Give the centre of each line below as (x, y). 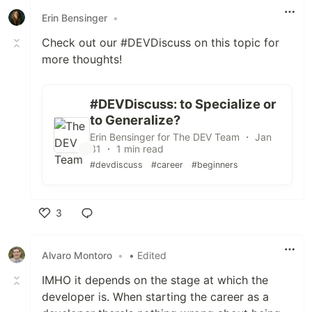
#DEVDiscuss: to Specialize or (183, 104)
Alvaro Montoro (77, 255)
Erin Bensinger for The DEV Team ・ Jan (181, 137)
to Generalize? (135, 120)
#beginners (215, 165)
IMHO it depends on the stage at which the (155, 280)
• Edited (148, 255)
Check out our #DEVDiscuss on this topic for (161, 43)
